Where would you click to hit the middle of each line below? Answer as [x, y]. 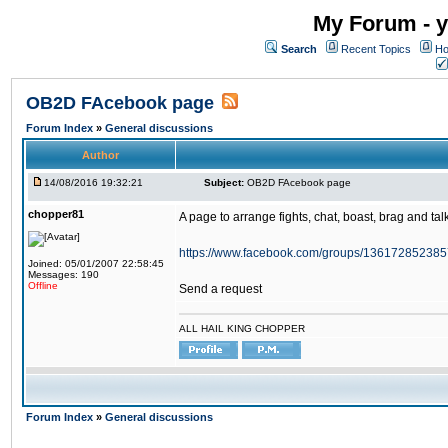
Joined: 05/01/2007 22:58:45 [96, 263]
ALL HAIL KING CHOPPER [242, 328]
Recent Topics [376, 49]
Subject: [224, 182]
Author [100, 155]
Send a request [220, 289]
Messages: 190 [63, 274]
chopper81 [56, 214]
